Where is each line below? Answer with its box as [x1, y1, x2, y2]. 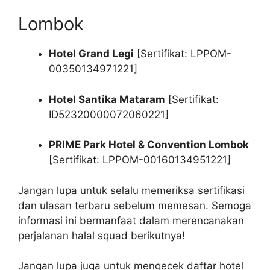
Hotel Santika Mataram [49, 93, 165, 105]
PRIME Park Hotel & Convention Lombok [49, 139, 249, 151]
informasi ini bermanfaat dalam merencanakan [18, 214, 244, 227]
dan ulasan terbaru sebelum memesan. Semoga [18, 199, 251, 212]
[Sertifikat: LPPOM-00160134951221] [49, 154, 231, 166]
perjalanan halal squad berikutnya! [18, 229, 185, 242]
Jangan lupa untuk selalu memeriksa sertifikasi [18, 184, 245, 196]
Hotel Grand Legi [49, 48, 134, 60]
